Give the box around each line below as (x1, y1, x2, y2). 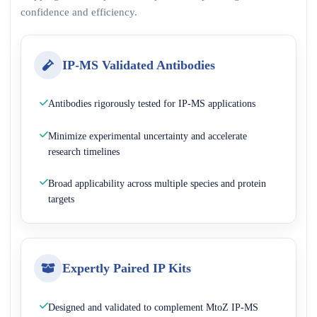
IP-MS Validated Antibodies (62, 57, 215, 72)
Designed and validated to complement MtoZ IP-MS (48, 301, 258, 313)
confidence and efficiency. (21, 5, 137, 18)
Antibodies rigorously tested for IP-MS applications (48, 98, 255, 110)
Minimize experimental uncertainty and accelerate (48, 129, 247, 142)
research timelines (48, 145, 120, 157)
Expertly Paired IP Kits (62, 261, 191, 276)
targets (48, 192, 74, 204)
